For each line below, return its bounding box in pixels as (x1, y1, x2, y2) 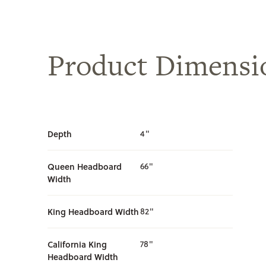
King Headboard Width (47, 205, 139, 218)
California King (47, 238, 107, 251)
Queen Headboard (47, 160, 122, 173)
